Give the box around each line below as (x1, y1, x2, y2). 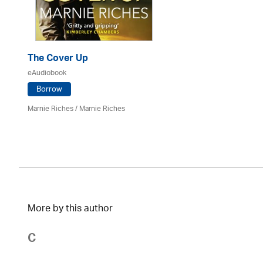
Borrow (36, 81, 62, 98)
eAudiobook (28, 65, 66, 81)
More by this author (28, 200, 113, 219)
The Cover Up (28, 50, 88, 69)
